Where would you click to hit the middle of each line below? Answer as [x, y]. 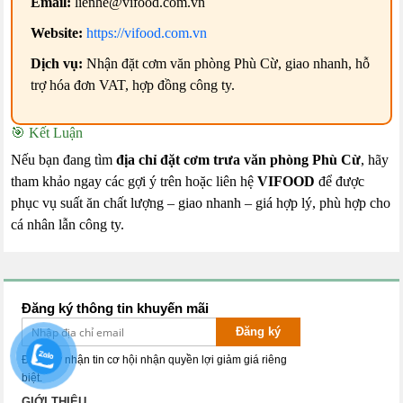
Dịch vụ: [57, 64]
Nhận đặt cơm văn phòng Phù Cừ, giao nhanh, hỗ [227, 64]
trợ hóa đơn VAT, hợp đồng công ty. [133, 85]
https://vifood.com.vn [147, 33]
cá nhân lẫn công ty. [68, 225]
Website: [57, 33]
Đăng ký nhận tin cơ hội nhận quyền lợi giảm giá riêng [155, 360]
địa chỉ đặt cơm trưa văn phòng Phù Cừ [239, 160]
